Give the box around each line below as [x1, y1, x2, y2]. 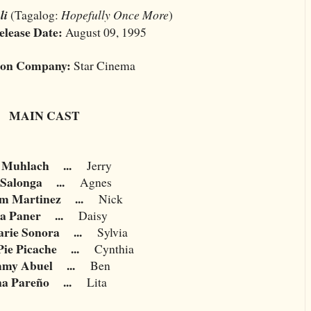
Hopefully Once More [61, 6, 169, 23]
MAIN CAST [9, 106, 80, 124]
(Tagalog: [8, 6, 61, 23]
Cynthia [94, 239, 134, 257]
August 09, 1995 [62, 23, 146, 40]
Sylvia [96, 223, 128, 240]
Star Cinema [74, 56, 135, 74]
